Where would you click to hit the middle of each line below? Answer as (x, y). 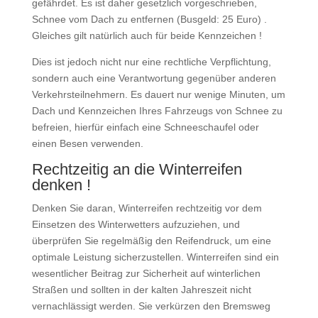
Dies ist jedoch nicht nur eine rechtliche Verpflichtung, (151, 62)
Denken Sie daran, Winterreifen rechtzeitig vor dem (147, 208)
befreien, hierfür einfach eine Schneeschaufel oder (145, 127)
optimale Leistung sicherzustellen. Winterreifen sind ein (155, 257)
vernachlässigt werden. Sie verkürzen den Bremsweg (151, 306)
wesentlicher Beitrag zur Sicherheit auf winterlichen (146, 274)
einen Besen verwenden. (87, 144)
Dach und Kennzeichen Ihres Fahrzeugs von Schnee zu (157, 111)
